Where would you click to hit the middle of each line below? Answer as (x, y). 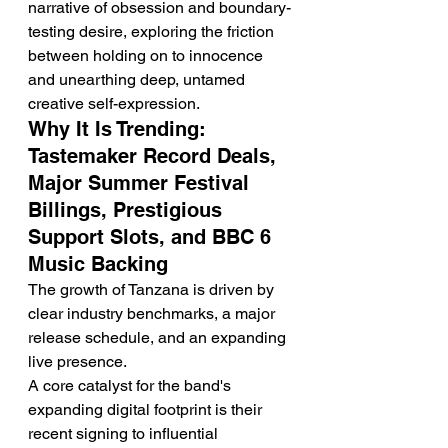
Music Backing (98, 264)
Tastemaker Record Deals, (155, 156)
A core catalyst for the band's (131, 385)
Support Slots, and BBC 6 (152, 237)
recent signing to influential (125, 433)
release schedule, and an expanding (159, 337)
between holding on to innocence (147, 55)
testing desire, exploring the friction (153, 31)
